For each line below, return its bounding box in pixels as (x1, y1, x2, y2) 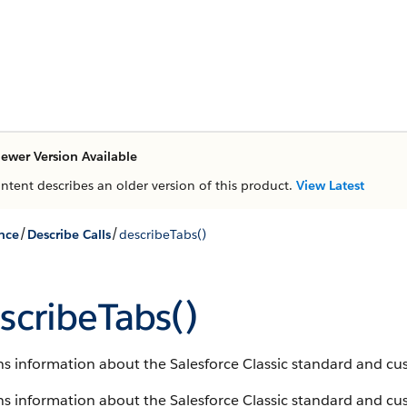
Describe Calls (27, 225, 111, 243)
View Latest (296, 177, 364, 194)
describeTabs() (119, 225, 206, 243)
